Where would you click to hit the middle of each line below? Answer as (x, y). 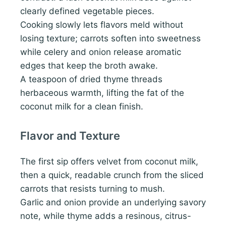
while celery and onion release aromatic (101, 52)
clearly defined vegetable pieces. (87, 11)
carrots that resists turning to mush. (93, 189)
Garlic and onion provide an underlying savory (113, 203)
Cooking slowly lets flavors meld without (102, 25)
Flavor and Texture (70, 136)
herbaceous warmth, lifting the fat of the (102, 93)
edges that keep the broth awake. (89, 66)
